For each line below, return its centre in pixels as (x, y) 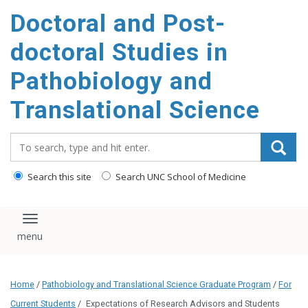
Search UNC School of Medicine (180, 177)
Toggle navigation (81, 225)
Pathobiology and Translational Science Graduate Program (156, 285)
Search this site (58, 177)
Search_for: (41, 140)
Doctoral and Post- (118, 24)
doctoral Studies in (119, 53)
